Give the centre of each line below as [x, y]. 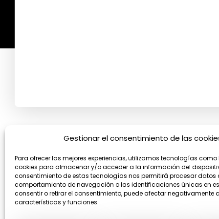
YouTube [42, 149]
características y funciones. [57, 202]
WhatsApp [60, 149]
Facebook [24, 149]
